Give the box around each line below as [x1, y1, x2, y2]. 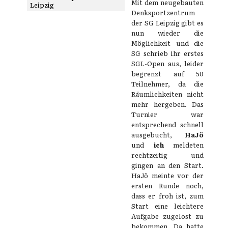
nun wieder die [131, 28, 204, 38]
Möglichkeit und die [131, 38, 204, 48]
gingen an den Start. [131, 160, 204, 170]
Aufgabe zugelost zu [131, 211, 204, 221]
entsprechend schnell [131, 120, 204, 129]
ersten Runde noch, [131, 181, 204, 190]
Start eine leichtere [131, 201, 204, 211]
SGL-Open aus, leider [131, 59, 204, 68]
